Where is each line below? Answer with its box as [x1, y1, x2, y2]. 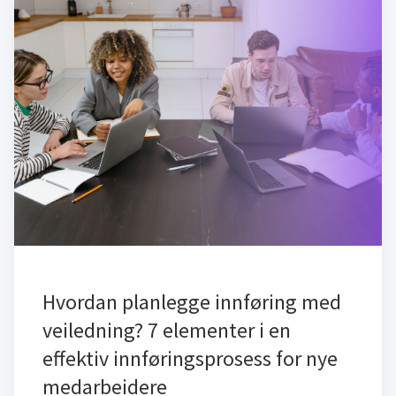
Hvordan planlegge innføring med [42, 288, 341, 316]
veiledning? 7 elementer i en [42, 316, 291, 344]
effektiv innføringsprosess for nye [42, 345, 338, 372]
